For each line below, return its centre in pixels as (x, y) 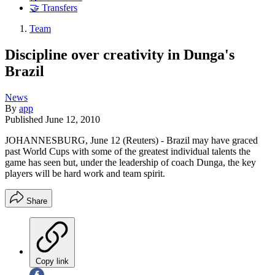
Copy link (52, 261)
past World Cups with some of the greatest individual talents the (128, 151)
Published (25, 119)
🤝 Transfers (53, 8)
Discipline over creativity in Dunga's (120, 54)
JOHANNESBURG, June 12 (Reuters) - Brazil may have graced (131, 140)
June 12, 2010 (73, 119)
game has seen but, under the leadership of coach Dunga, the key (130, 162)
